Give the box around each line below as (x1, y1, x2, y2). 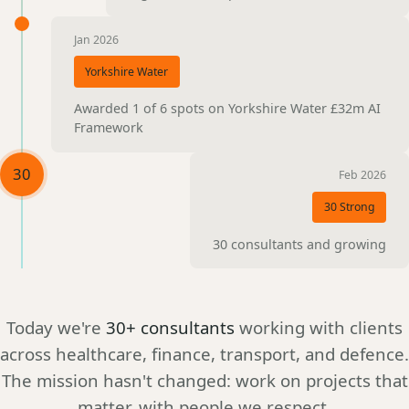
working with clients (235, 315, 403, 339)
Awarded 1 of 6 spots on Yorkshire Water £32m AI (73, 100, 381, 118)
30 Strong (323, 198, 375, 215)
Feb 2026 (339, 167, 387, 184)
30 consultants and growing (213, 235, 387, 253)
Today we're (6, 315, 106, 339)
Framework (73, 119, 143, 137)
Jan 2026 (73, 31, 119, 47)
